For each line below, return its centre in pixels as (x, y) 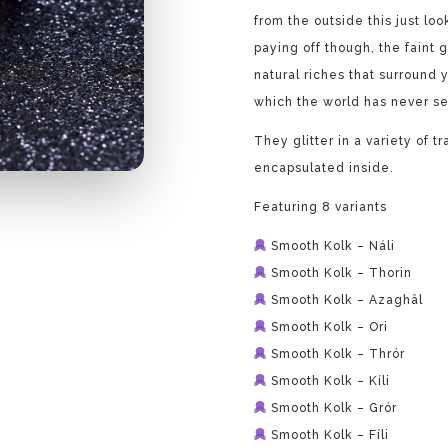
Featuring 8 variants (320, 207)
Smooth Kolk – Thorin (340, 273)
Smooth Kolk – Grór (332, 408)
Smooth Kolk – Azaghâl (345, 300)
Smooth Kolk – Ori (328, 327)
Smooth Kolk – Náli (331, 246)
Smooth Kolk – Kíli (329, 381)
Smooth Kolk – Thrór (336, 354)
